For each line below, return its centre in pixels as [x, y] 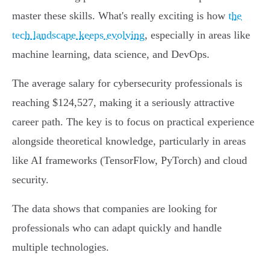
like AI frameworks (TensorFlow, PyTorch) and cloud [130, 161]
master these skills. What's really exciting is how [120, 16]
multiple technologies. [61, 247]
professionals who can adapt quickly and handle [117, 228]
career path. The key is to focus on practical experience [133, 122]
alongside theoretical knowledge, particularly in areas [129, 141]
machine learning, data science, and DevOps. [111, 55]
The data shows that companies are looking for [115, 209]
